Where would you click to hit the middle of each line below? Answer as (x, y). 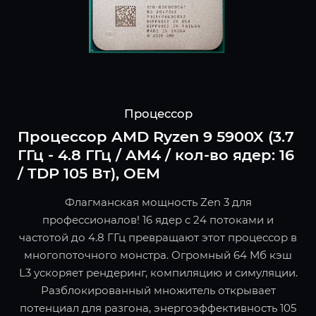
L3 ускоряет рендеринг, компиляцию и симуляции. (158, 273)
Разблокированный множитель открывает (158, 291)
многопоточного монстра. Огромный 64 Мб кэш (158, 255)
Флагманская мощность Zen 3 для (158, 202)
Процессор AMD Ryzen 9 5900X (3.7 (156, 137)
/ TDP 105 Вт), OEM (89, 174)
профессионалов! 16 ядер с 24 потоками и (158, 220)
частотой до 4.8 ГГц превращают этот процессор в (158, 238)
